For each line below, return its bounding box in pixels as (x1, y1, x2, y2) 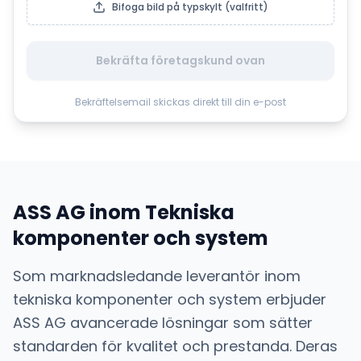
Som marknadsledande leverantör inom (13, 266, 301, 286)
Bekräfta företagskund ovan (96, 52, 265, 68)
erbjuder (266, 289, 326, 309)
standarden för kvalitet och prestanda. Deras (13, 336, 338, 356)
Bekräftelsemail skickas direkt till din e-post (75, 95, 286, 109)
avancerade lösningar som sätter (66, 313, 313, 333)
